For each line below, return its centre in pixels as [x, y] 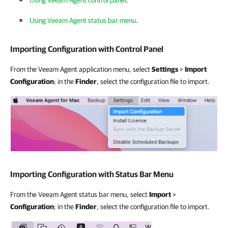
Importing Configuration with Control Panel [87, 49]
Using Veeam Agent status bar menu [83, 20]
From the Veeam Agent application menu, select [81, 69]
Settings [165, 69]
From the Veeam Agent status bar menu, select [80, 194]
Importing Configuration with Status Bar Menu [92, 174]
